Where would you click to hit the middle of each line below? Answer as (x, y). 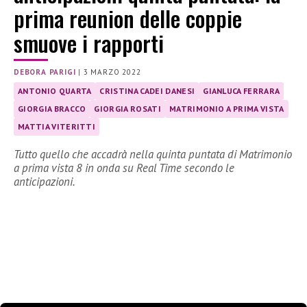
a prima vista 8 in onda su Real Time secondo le (124, 168)
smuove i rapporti (89, 43)
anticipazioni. (45, 182)
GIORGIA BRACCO (52, 109)
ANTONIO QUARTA (55, 91)
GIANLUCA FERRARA (242, 91)
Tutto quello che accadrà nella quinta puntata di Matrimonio (153, 155)
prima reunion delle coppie (128, 19)
